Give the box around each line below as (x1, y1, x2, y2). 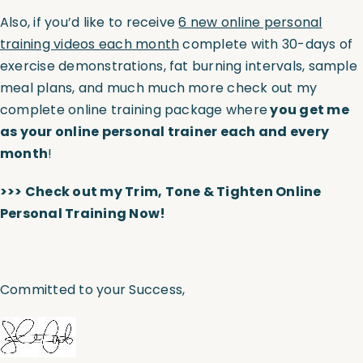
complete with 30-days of (179, 35, 353, 54)
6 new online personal (178, 13, 322, 32)
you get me (267, 100, 349, 120)
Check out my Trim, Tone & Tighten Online (24, 182, 322, 202)
